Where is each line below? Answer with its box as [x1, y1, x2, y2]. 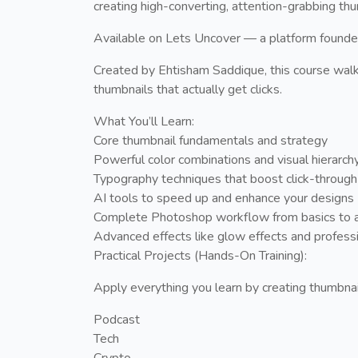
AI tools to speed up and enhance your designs [93, 189, 354, 207]
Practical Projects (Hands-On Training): [93, 246, 307, 265]
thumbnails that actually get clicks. [93, 80, 282, 98]
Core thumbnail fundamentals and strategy [93, 131, 328, 149]
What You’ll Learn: [93, 112, 194, 130]
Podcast [93, 310, 140, 328]
